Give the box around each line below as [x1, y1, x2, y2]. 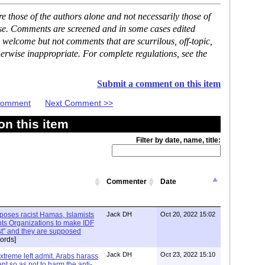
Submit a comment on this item [97, 79, 221, 89]
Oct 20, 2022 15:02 [160, 210, 215, 218]
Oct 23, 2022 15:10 [160, 250, 215, 258]
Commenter [106, 177, 147, 186]
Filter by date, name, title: [136, 135, 221, 144]
